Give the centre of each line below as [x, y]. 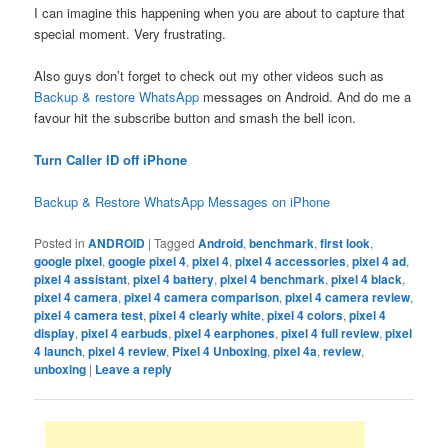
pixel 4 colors [305, 314]
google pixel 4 [147, 260]
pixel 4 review [127, 350]
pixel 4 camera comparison [202, 296]
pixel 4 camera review [348, 296]
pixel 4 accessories [291, 260]
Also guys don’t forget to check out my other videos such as [209, 76]
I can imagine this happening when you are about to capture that [220, 13]
